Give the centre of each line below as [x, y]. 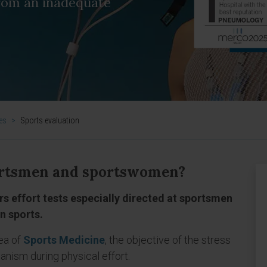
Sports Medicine [64, 240]
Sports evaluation [50, 120]
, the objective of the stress [168, 240]
